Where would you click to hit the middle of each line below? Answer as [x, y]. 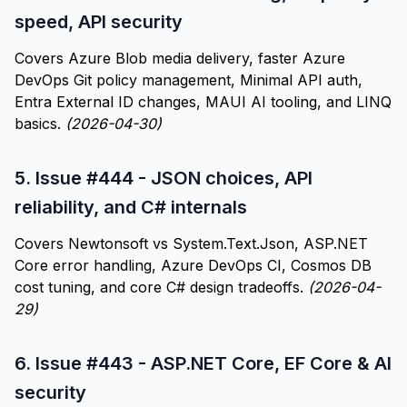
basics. [40, 124]
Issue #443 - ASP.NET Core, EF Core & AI [213, 363]
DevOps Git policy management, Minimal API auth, [189, 80]
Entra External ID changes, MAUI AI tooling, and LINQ [203, 102]
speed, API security [99, 22]
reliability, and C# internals [131, 207]
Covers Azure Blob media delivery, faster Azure [180, 58]
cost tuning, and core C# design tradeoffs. [161, 287]
